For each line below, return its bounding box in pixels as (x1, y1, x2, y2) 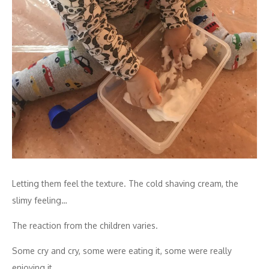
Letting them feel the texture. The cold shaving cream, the (12, 178, 238, 189)
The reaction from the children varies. (12, 220, 158, 231)
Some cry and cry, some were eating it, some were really (12, 245, 232, 256)
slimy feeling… (12, 195, 67, 205)
